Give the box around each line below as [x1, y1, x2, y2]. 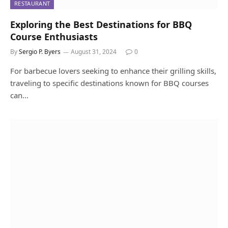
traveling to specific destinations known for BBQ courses [10, 78, 209, 89]
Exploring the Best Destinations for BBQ [10, 18, 192, 31]
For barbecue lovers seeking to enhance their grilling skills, [10, 66, 216, 76]
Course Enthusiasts [10, 31, 98, 43]
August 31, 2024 [71, 47, 117, 56]
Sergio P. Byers [19, 47, 61, 56]
